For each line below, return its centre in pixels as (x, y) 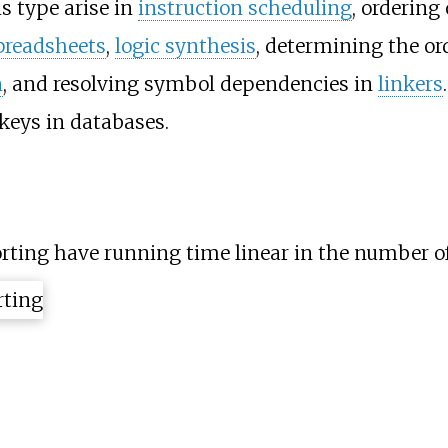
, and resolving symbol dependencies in (190, 83)
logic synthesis (185, 45)
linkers (410, 83)
